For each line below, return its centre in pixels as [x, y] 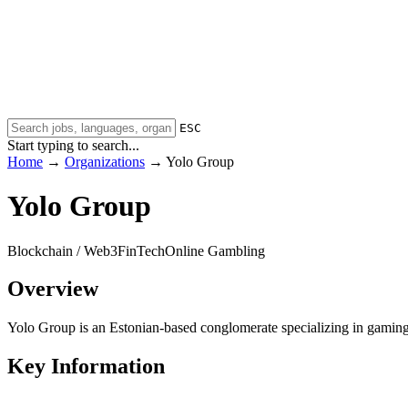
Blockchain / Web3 [62, 250]
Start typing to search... [73, 145]
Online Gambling [215, 250]
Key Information [86, 367]
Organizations [105, 161]
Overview [53, 289]
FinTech [141, 250]
